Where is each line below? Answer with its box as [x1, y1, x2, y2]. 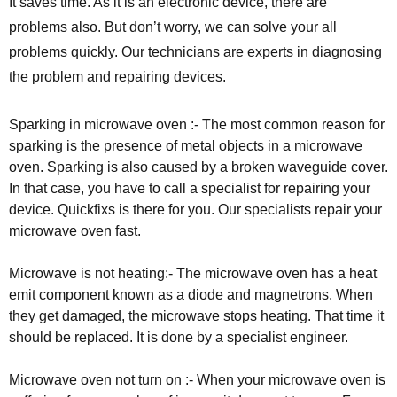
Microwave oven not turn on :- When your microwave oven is [9, 372, 385, 387]
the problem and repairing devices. [9, 69, 226, 84]
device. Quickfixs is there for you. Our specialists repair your [9, 202, 382, 217]
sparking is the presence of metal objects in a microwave [9, 138, 362, 153]
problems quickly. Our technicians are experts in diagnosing [9, 44, 382, 59]
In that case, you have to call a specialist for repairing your [9, 181, 370, 196]
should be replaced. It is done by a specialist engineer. [9, 330, 348, 345]
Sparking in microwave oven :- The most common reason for [9, 117, 385, 132]
